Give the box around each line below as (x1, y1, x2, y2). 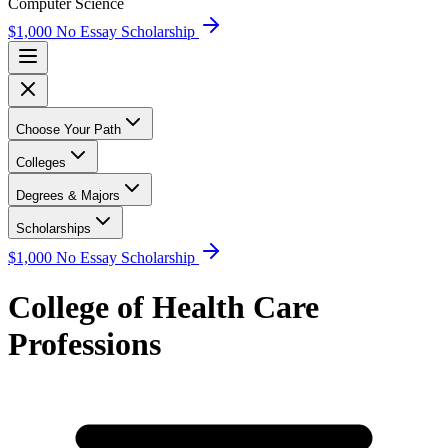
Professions (8, 325, 161, 362)
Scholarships (16, 221, 91, 237)
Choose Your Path (16, 122, 121, 138)
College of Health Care (8, 288, 319, 325)
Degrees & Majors (16, 188, 120, 204)
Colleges (16, 155, 66, 171)
